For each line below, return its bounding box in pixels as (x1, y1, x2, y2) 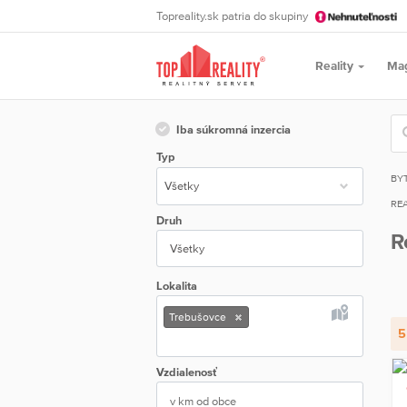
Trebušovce (168, 311, 226, 323)
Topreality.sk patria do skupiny (156, 9, 311, 23)
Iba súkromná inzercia (176, 122, 291, 136)
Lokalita (156, 278, 197, 293)
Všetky (169, 242, 204, 256)
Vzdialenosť (156, 364, 217, 379)
